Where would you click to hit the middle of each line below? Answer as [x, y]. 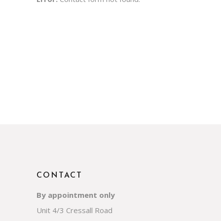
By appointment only [76, 195]
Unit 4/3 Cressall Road [74, 210]
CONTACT [59, 175]
